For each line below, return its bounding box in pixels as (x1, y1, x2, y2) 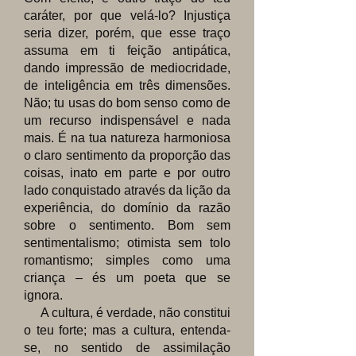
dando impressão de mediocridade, (24, 61, 230, 75)
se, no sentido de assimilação (24, 341, 230, 354)
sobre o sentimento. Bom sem (24, 219, 230, 232)
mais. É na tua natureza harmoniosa (24, 131, 230, 145)
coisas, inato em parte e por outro (24, 166, 230, 180)
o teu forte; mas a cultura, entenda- (24, 323, 230, 337)
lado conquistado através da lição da (24, 184, 230, 197)
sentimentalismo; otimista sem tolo (24, 236, 230, 250)
